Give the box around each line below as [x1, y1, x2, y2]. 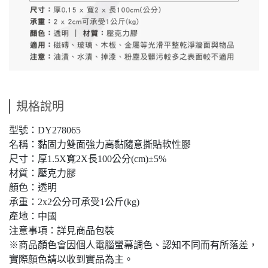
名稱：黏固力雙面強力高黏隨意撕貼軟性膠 [9, 139, 191, 150]
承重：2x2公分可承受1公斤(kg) [9, 197, 139, 208]
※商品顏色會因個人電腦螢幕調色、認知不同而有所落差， [9, 240, 258, 251]
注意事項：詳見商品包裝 [9, 226, 114, 236]
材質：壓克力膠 [9, 168, 76, 179]
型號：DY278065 [9, 125, 81, 136]
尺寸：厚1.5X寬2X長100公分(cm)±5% [9, 154, 166, 165]
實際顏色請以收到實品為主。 [9, 254, 133, 265]
